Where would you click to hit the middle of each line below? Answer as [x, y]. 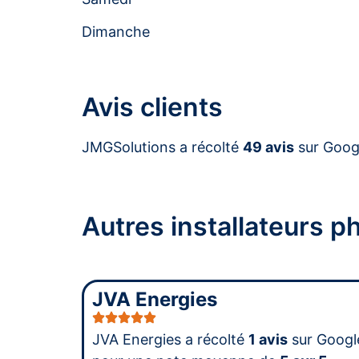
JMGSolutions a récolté [162, 147]
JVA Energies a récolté [170, 339]
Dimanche [116, 32]
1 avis [268, 339]
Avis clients [152, 107]
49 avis [268, 147]
